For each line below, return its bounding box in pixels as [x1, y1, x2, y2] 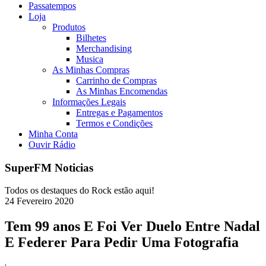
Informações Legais [52, 97, 126, 107]
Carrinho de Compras [76, 75, 157, 85]
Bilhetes [76, 33, 106, 43]
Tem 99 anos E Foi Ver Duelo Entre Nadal [5, 218, 260, 235]
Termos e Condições [76, 118, 153, 128]
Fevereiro [17, 196, 52, 207]
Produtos [52, 22, 85, 32]
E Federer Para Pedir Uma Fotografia [5, 235, 239, 251]
